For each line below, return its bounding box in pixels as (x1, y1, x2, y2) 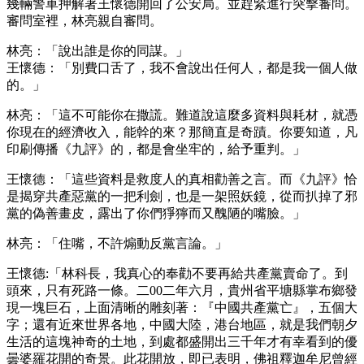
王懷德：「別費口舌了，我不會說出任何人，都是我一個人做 (6, 60, 357, 75)
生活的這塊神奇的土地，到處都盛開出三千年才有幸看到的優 (6, 334, 357, 349)
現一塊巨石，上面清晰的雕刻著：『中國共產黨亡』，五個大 (6, 300, 357, 314)
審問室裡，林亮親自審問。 (6, 13, 162, 28)
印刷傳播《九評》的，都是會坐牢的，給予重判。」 (6, 141, 305, 156)
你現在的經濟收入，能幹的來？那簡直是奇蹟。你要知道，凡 (6, 124, 357, 139)
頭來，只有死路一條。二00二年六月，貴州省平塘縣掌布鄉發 (6, 283, 357, 297)
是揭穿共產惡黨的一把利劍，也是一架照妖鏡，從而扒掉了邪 (6, 188, 357, 203)
